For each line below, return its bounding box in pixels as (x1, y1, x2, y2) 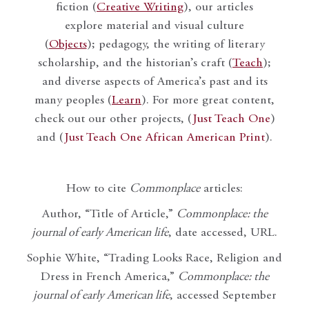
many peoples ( (34, 94, 112, 108)
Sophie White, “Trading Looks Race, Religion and (27, 252, 282, 266)
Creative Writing (97, 1, 183, 14)
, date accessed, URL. (168, 227, 277, 240)
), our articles (183, 1, 253, 14)
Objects (48, 39, 87, 52)
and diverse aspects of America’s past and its (41, 76, 268, 89)
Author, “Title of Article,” (41, 208, 177, 221)
